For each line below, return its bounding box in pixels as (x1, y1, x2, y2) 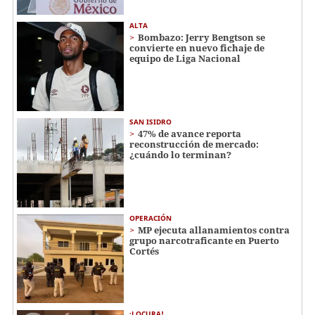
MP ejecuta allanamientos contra (138, 223, 290, 236)
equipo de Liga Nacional (129, 52, 240, 65)
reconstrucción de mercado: (129, 138, 259, 151)
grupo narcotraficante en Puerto (129, 233, 279, 247)
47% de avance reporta (138, 127, 241, 141)
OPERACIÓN (129, 212, 172, 223)
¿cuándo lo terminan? (129, 148, 231, 162)
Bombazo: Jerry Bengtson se (138, 31, 265, 44)
